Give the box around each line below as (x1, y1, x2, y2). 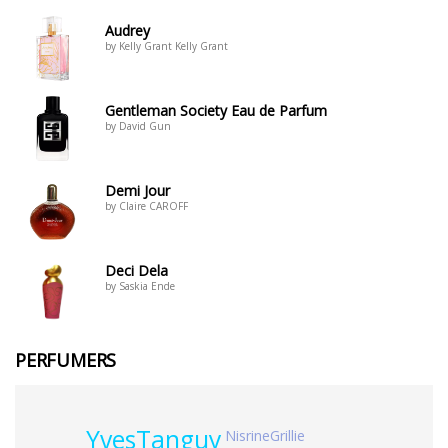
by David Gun (105, 119, 171, 133)
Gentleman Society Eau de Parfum (105, 101, 327, 120)
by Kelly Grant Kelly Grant (105, 39, 228, 53)
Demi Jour (105, 181, 170, 200)
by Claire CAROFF (105, 199, 188, 213)
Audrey (105, 21, 150, 40)
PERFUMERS (15, 348, 117, 372)
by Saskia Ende (105, 279, 175, 293)
